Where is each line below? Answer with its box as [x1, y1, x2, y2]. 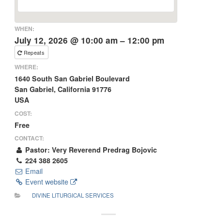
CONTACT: [15, 134, 44, 143]
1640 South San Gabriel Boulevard [15, 74, 130, 84]
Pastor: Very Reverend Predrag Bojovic [23, 145, 157, 155]
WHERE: [15, 62, 38, 72]
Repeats [23, 48, 46, 56]
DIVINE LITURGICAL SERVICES [32, 191, 114, 199]
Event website [23, 177, 71, 187]
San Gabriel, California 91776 [15, 84, 111, 94]
